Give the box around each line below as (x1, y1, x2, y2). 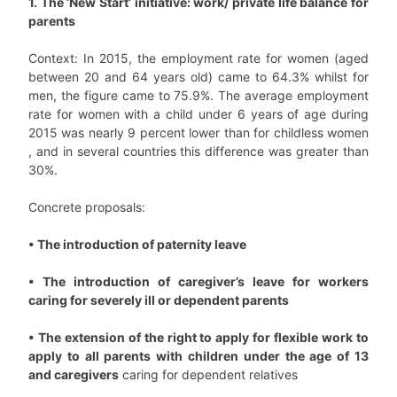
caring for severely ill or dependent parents (28, 292, 289, 307)
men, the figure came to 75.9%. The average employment (28, 87, 369, 103)
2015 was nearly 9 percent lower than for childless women (28, 124, 369, 140)
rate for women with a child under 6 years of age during (28, 105, 369, 121)
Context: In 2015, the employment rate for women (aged (28, 50, 369, 66)
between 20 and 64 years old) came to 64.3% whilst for (28, 68, 369, 84)
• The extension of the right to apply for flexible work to (28, 329, 369, 345)
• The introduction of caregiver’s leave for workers (28, 273, 369, 289)
